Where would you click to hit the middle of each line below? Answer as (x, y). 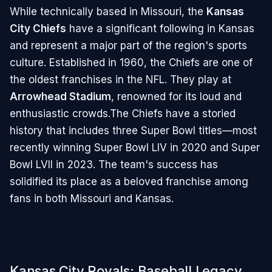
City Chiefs (38, 28)
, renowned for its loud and (176, 96)
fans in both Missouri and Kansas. (92, 198)
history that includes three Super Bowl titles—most (133, 130)
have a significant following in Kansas (160, 28)
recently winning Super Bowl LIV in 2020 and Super (135, 147)
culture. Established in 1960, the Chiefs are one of (131, 62)
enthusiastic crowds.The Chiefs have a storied (123, 113)
